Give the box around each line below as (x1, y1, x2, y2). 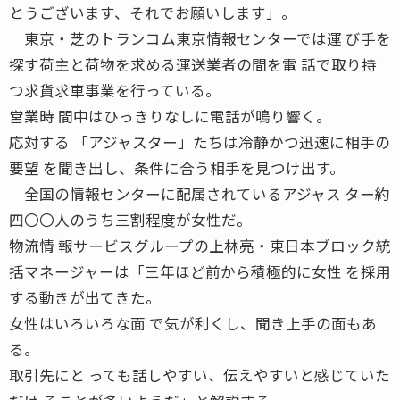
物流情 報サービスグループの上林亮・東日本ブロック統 (9, 234, 391, 256)
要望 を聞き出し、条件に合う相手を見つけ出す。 (9, 156, 345, 179)
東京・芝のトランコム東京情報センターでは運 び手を (9, 27, 391, 49)
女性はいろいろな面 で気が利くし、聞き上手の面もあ (9, 312, 377, 334)
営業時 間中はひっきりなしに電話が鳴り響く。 (9, 104, 331, 127)
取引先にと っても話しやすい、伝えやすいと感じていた (9, 363, 390, 386)
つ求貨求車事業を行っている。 (9, 79, 221, 101)
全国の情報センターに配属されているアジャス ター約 (9, 182, 390, 204)
